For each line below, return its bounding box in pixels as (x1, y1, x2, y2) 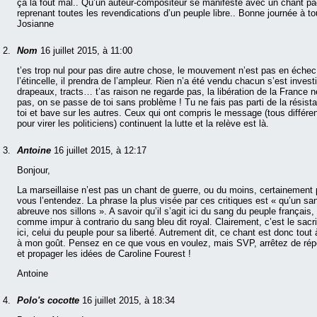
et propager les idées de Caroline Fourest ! (17, 248, 191, 260)
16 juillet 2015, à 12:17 (54, 145, 146, 156)
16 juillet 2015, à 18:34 (82, 295, 175, 306)
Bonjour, (17, 165, 50, 176)
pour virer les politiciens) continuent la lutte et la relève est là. (17, 118, 269, 129)
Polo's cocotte (17, 295, 82, 306)
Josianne (17, 18, 54, 30)
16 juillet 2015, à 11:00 (40, 45, 132, 57)
